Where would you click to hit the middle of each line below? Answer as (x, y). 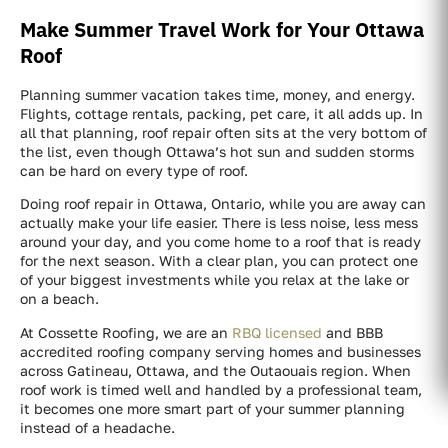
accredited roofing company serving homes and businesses (220, 351)
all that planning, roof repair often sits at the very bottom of (223, 133)
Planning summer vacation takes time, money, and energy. (217, 95)
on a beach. (59, 299)
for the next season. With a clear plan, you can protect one (219, 261)
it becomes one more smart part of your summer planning (212, 408)
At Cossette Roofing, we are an (126, 332)
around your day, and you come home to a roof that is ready (220, 242)
